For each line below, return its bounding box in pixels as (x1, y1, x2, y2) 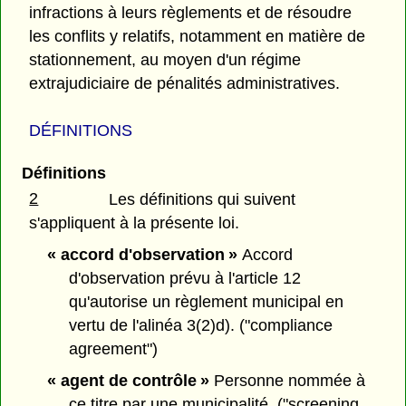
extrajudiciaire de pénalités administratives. (29, 73, 341, 92)
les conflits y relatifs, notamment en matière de (29, 26, 366, 45)
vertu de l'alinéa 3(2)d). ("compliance (69, 316, 333, 335)
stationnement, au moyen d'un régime (29, 50, 302, 69)
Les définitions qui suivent (109, 190, 296, 209)
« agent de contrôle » (46, 372, 209, 390)
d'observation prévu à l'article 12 (69, 269, 302, 288)
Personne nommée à (208, 372, 365, 390)
